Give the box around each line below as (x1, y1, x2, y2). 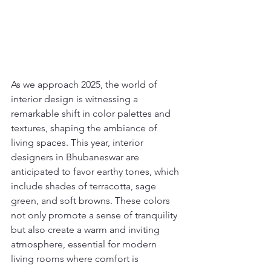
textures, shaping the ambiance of (11, 122, 160, 134)
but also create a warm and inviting (11, 223, 162, 235)
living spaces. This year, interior (11, 136, 146, 148)
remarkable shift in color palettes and (11, 107, 173, 119)
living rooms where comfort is (11, 252, 141, 264)
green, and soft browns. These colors (11, 194, 172, 206)
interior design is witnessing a (11, 93, 140, 105)
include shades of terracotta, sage (11, 180, 158, 192)
